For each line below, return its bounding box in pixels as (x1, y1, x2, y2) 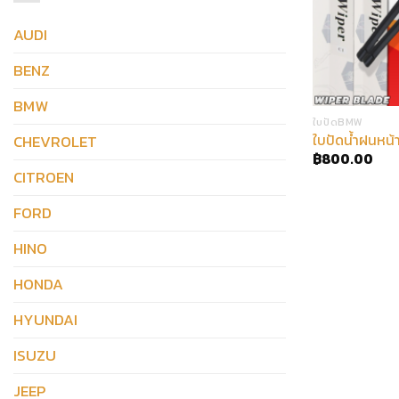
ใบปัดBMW (312, 114, 363, 131)
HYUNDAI (13, 307, 77, 331)
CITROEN (13, 165, 74, 189)
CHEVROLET (13, 129, 97, 153)
